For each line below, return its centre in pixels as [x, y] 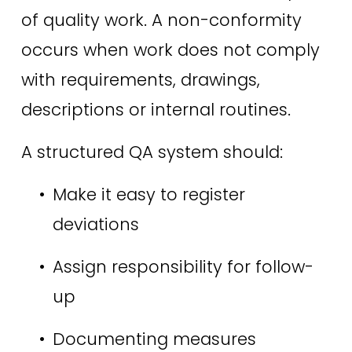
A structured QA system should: [154, 152]
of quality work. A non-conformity [161, 20]
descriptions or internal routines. [158, 110]
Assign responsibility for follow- [183, 267]
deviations [98, 225]
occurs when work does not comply [170, 50]
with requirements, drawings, [140, 80]
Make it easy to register [148, 195]
